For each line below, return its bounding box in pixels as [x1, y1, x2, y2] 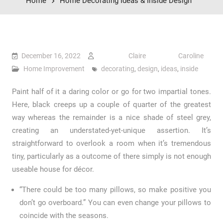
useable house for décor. [11, 165, 94, 174]
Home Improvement [23, 65, 85, 73]
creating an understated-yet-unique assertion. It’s [11, 126, 212, 135]
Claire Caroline [128, 52, 204, 60]
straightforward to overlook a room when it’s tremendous [11, 139, 212, 148]
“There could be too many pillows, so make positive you [19, 185, 212, 195]
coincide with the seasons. [19, 211, 109, 221]
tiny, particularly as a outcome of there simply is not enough [11, 152, 212, 161]
